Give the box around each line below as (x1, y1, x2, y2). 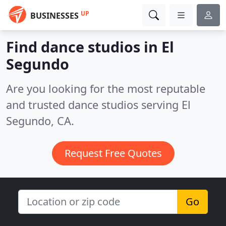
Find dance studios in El (6, 37, 174, 56)
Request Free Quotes (64, 146, 162, 160)
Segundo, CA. (6, 114, 74, 128)
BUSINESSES (30, 10, 79, 21)
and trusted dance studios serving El (6, 97, 191, 112)
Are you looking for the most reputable (6, 81, 205, 96)
